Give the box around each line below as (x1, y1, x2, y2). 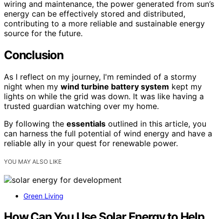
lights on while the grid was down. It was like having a (4, 91, 204, 101)
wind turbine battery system (61, 81, 169, 91)
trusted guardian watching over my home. (4, 101, 159, 111)
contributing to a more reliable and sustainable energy (4, 19, 205, 29)
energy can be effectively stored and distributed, (4, 9, 185, 19)
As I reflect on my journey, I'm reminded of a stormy (4, 71, 197, 82)
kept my (169, 81, 202, 91)
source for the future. (4, 28, 83, 39)
